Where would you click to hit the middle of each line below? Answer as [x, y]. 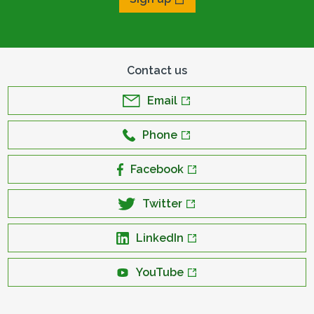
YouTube [160, 272]
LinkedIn [160, 238]
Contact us [157, 70]
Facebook [157, 169]
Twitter [162, 204]
